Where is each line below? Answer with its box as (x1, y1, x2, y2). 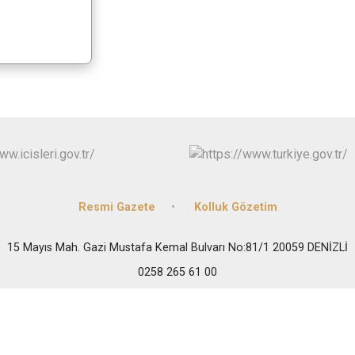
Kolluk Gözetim (193, 200, 277, 215)
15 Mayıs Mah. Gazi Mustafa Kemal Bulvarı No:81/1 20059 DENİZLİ (7, 241, 348, 255)
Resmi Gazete (78, 200, 155, 215)
